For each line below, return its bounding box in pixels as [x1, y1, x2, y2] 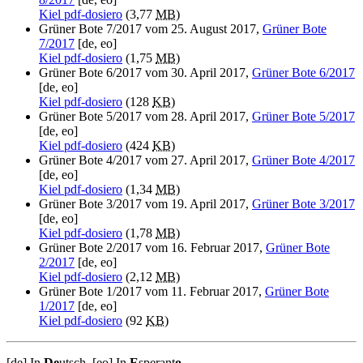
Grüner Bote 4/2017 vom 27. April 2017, [39, 152, 252, 167]
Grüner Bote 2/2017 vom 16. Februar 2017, [39, 240, 266, 254]
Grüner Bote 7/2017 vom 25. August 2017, [39, 21, 263, 36]
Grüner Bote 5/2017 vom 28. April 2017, [39, 109, 252, 123]
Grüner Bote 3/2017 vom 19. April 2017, [39, 196, 252, 211]
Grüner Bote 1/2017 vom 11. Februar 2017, [39, 284, 265, 298]
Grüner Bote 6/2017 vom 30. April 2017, [39, 65, 252, 79]
